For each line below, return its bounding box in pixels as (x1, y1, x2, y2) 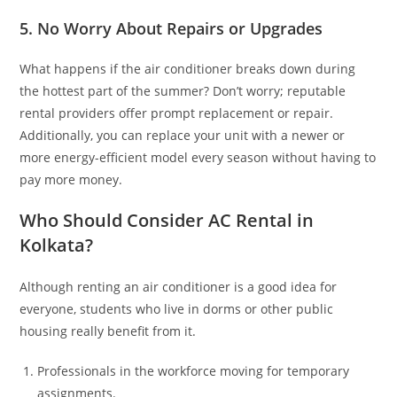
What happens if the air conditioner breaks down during (19, 60, 356, 77)
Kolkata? (19, 233, 94, 257)
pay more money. (19, 171, 123, 188)
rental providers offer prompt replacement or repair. (19, 105, 334, 121)
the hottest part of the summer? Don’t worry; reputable (19, 82, 346, 99)
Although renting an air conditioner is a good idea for (19, 278, 338, 295)
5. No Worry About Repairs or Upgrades (19, 18, 323, 39)
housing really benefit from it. (19, 323, 197, 339)
